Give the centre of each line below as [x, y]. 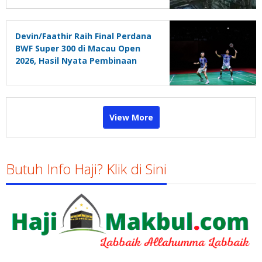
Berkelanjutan [45, 73]
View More [131, 118]
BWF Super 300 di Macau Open [78, 49]
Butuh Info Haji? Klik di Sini [86, 169]
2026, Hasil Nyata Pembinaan [76, 61]
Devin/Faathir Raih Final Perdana [83, 36]
